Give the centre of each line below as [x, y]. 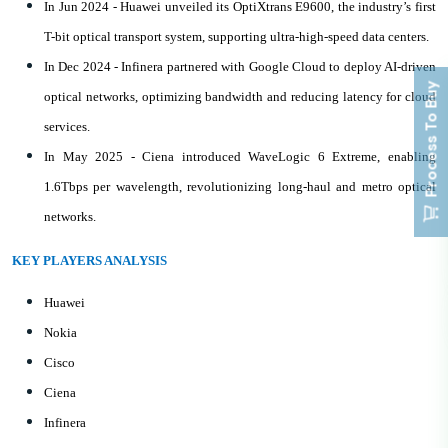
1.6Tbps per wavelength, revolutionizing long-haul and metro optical [240, 186]
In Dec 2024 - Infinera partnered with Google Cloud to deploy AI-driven [240, 66]
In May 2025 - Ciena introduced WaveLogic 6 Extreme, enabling [240, 156]
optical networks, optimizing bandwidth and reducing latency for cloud [240, 96]
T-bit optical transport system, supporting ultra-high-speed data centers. [236, 36]
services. [67, 126]
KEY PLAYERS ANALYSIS [89, 260]
